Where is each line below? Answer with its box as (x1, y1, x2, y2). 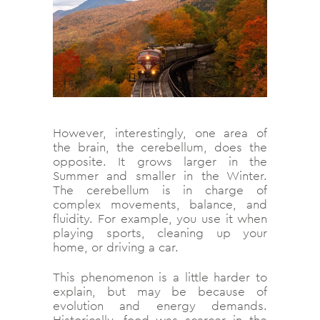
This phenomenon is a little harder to (53, 269, 267, 285)
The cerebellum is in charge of (53, 181, 267, 198)
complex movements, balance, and (53, 196, 267, 212)
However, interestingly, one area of (53, 124, 267, 141)
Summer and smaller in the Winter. (53, 167, 267, 184)
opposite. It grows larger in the (53, 153, 267, 169)
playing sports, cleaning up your (53, 224, 267, 241)
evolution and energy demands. (53, 297, 267, 314)
